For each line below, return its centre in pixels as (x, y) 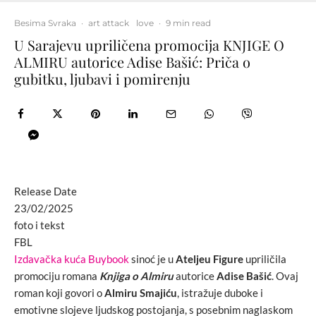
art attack (109, 23)
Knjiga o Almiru (136, 276)
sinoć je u (152, 259)
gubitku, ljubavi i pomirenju (102, 79)
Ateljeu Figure (209, 259)
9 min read (188, 23)
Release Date (45, 191)
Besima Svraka (45, 23)
